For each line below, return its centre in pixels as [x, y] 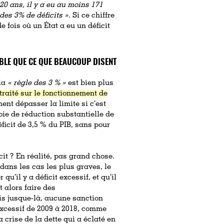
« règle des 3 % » [37, 83]
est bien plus [90, 83]
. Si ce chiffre [92, 15]
